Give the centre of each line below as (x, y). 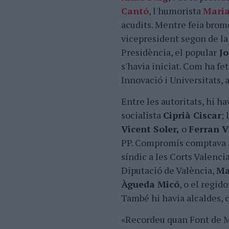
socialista (142, 115)
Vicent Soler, (150, 129)
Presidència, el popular (169, 52)
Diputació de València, (169, 170)
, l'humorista (176, 11)
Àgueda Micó (150, 184)
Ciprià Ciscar (192, 115)
